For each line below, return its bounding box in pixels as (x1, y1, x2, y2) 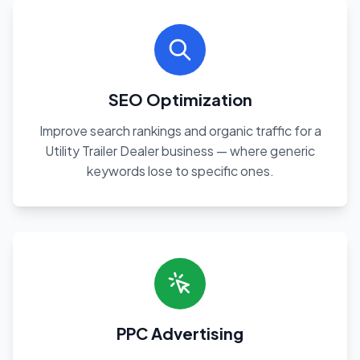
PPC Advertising (117, 323, 243, 343)
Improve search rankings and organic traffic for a (39, 122, 321, 139)
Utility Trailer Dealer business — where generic (45, 142, 315, 159)
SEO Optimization (108, 89, 252, 109)
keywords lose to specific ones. (86, 162, 274, 179)
